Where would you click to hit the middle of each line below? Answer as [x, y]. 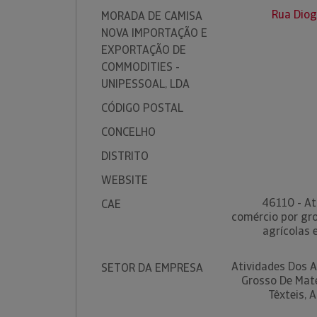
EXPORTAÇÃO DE [144, 50]
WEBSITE [125, 180]
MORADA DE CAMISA [152, 16]
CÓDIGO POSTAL [142, 108]
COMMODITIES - [140, 67]
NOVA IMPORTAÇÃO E [154, 33]
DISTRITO [125, 156]
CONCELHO [128, 132]
